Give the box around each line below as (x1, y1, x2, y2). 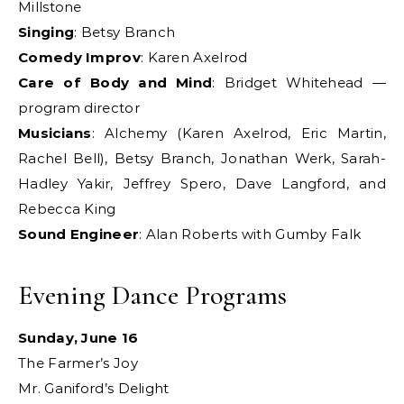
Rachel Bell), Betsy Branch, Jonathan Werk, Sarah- (18, 150, 386, 167)
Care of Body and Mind (18, 74, 213, 91)
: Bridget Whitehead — (212, 74, 386, 91)
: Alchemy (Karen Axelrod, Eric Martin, (91, 124, 386, 142)
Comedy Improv (18, 49, 141, 66)
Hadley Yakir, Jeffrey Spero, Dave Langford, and (18, 175, 386, 192)
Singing (18, 23, 75, 41)
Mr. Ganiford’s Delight (18, 380, 170, 397)
